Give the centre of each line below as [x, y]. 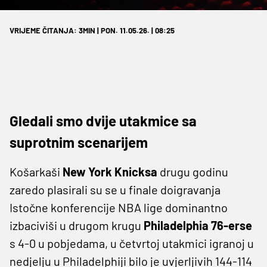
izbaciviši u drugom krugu [77, 225]
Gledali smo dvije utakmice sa [103, 120]
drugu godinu [193, 171]
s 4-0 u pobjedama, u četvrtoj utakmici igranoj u [132, 243]
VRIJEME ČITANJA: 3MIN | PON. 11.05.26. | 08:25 [92, 30]
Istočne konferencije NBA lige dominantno [119, 207]
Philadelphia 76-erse [198, 225]
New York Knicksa [110, 171]
